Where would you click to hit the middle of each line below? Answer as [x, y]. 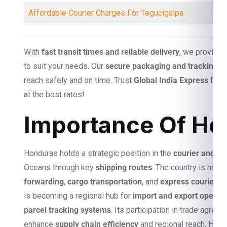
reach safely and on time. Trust [79, 80]
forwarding [44, 182]
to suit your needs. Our [65, 66]
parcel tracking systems [67, 210]
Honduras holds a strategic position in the [99, 153]
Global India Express [171, 80]
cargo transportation [105, 182]
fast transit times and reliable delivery [110, 52]
